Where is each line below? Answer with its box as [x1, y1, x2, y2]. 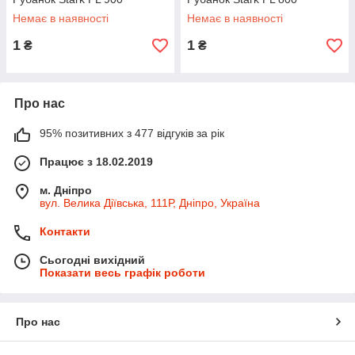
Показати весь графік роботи [40, 266, 205, 280]
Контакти [40, 225, 90, 239]
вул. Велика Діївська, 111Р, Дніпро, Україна [40, 197, 260, 210]
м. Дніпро [40, 184, 92, 197]
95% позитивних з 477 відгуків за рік [40, 127, 224, 140]
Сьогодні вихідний [40, 254, 145, 267]
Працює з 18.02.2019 [40, 155, 153, 169]
